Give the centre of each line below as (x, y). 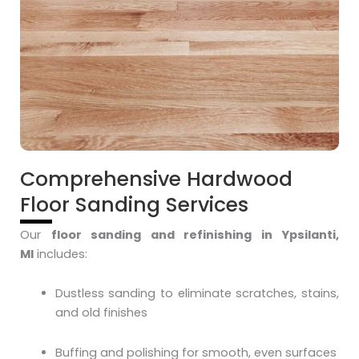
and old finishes (101, 313)
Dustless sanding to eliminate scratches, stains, (197, 294)
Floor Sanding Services (134, 204)
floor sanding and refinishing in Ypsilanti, (195, 234)
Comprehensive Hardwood (156, 179)
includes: (61, 254)
